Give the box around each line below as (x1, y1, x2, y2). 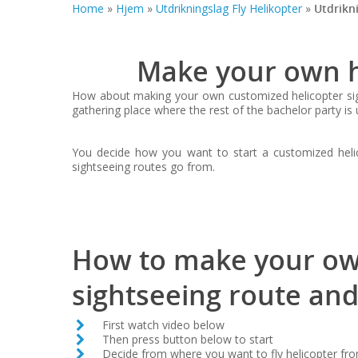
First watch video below (102, 317, 225, 332)
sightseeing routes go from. (72, 159, 215, 174)
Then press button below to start (102, 332, 273, 347)
